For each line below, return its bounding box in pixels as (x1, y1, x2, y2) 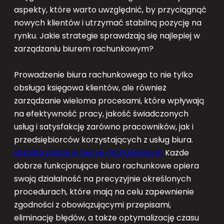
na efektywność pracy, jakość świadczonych (14, 107, 188, 119)
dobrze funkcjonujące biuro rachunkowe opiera (14, 159, 199, 171)
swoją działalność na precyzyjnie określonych (14, 172, 191, 184)
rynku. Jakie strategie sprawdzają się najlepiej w (14, 29, 200, 41)
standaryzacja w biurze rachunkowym (14, 146, 163, 158)
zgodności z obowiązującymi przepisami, (14, 198, 171, 210)
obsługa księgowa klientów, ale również (14, 81, 166, 93)
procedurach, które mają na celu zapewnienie (14, 185, 194, 197)
